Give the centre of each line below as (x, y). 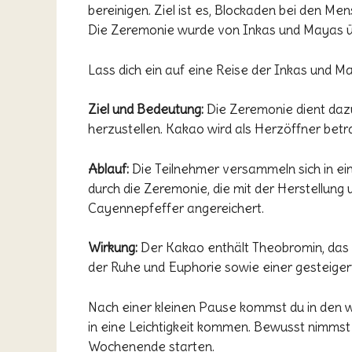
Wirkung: (113, 247)
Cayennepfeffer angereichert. (176, 208)
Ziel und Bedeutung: (146, 109)
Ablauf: (108, 169)
